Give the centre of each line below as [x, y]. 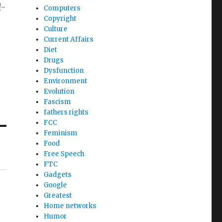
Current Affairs [69, 39]
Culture [56, 29]
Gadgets [58, 175]
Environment [66, 81]
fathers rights [66, 112]
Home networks [70, 206]
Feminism [61, 133]
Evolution [59, 91]
